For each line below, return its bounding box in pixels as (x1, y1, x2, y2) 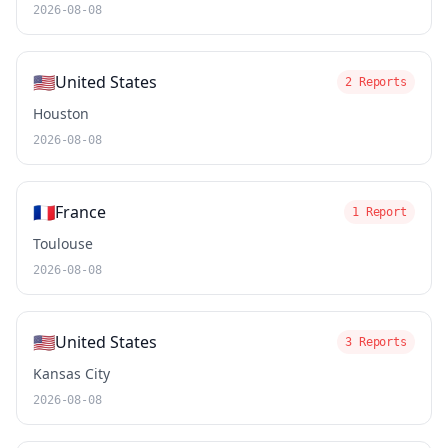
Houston (33, 104, 89, 123)
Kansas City (33, 364, 110, 383)
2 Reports (345, 75, 407, 89)
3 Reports (345, 335, 407, 349)
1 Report (351, 205, 407, 219)
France (55, 201, 106, 223)
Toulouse (33, 234, 93, 253)
